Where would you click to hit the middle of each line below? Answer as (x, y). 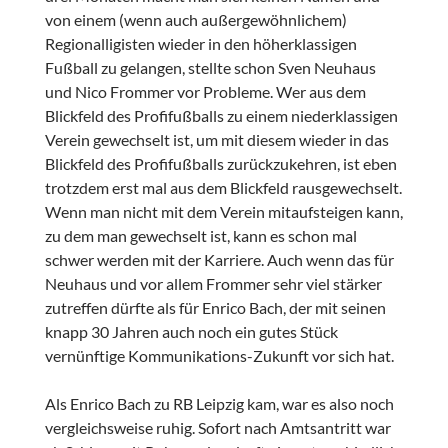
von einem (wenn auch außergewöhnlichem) (195, 20)
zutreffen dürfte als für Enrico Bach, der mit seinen (215, 308)
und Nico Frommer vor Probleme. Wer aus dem (205, 92)
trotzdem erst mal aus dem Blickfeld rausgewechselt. (223, 188)
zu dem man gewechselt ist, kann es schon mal (200, 236)
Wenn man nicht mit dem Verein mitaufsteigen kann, (223, 212)
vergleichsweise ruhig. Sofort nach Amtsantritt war (217, 428)
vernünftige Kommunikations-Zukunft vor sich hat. (219, 356)
